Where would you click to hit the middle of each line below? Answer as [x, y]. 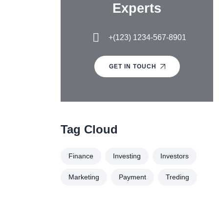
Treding [177, 177]
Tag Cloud [89, 130]
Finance [81, 156]
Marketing [84, 177]
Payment [132, 177]
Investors [175, 156]
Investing [127, 156]
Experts [137, 9]
